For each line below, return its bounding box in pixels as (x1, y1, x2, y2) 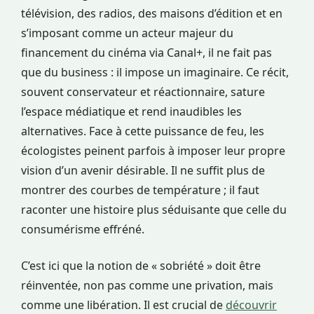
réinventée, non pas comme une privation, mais (21, 278, 273, 294)
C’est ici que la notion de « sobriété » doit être (21, 258, 261, 274)
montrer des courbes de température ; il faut (21, 182, 259, 198)
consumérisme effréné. (21, 221, 144, 238)
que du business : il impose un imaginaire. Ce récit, (21, 64, 289, 81)
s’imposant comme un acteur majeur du (21, 25, 233, 41)
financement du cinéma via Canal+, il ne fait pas (21, 45, 272, 61)
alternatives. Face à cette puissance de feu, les (21, 123, 264, 139)
